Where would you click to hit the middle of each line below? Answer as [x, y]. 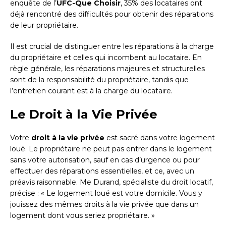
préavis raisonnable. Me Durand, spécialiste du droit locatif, [111, 182]
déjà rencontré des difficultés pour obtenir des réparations [112, 14]
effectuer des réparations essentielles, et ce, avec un [102, 171]
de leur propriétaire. [44, 25]
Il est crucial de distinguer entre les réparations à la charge [112, 46]
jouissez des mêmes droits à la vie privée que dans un [104, 204]
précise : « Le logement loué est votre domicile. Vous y [106, 193]
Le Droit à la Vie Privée [84, 114]
